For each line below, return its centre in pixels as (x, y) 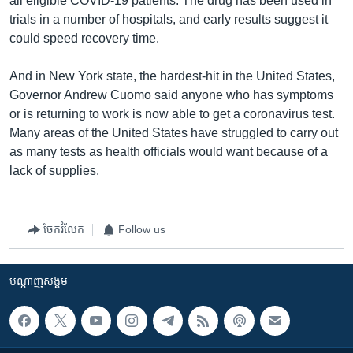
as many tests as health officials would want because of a (169, 151)
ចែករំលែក (64, 229)
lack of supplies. (54, 170)
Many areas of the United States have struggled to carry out (174, 132)
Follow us (142, 229)
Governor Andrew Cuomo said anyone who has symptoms (171, 95)
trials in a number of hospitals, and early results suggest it (169, 19)
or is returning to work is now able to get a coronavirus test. (172, 113)
